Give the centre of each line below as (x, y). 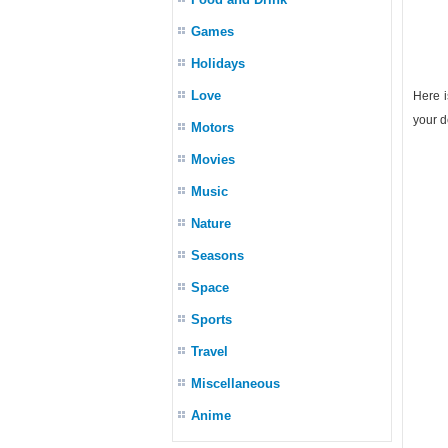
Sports (211, 319)
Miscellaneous (235, 383)
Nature (211, 223)
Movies (213, 159)
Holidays (218, 63)
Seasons (217, 255)
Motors (212, 127)
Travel (209, 351)
